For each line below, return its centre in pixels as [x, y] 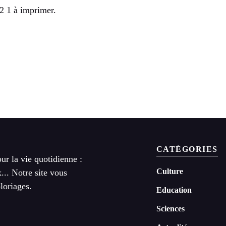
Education [174, 190]
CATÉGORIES [187, 149]
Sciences [170, 209]
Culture [169, 172]
